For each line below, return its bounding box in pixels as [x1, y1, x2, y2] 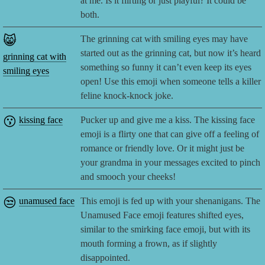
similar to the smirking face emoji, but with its [80, 224, 251, 235]
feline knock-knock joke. [80, 91, 174, 101]
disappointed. [80, 253, 131, 263]
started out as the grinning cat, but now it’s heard [80, 48, 261, 59]
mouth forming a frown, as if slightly [80, 238, 218, 249]
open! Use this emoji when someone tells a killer [80, 76, 261, 87]
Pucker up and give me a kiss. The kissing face [80, 115, 256, 125]
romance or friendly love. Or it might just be [80, 143, 245, 154]
